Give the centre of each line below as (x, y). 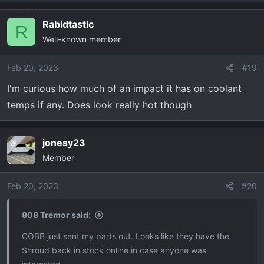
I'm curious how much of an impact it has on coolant (124, 89)
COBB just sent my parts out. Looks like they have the (126, 236)
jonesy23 (64, 143)
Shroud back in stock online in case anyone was (114, 250)
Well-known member (82, 39)
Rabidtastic (68, 24)
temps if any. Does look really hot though (99, 105)
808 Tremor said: (56, 215)
